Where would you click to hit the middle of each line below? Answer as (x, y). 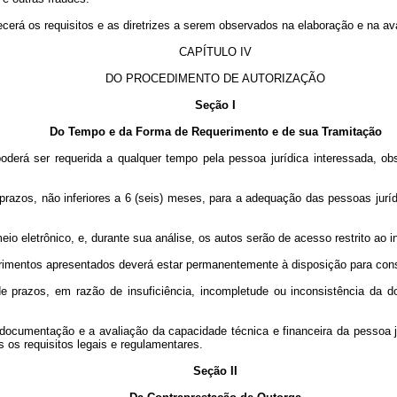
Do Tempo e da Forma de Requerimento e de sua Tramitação (215, 132)
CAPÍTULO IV (215, 52)
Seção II (215, 371)
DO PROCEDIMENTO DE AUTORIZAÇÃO (215, 78)
